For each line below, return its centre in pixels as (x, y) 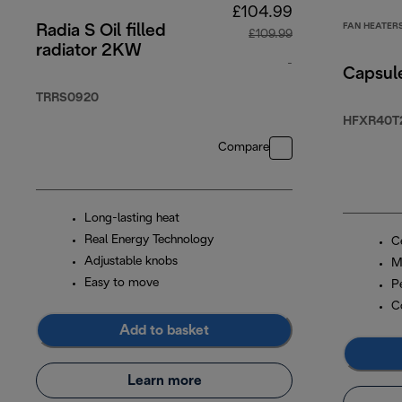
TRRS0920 (67, 99)
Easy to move (122, 284)
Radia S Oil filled (101, 32)
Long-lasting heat (132, 219)
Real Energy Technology (149, 240)
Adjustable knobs (131, 262)
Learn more (164, 380)
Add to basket (164, 330)
